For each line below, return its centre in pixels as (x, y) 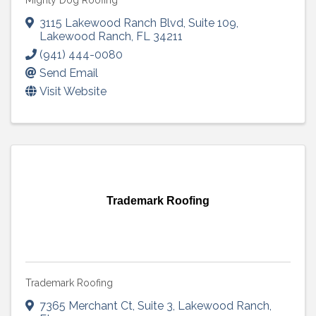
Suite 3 (155, 305)
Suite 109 (212, 23)
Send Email (69, 73)
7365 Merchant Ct (86, 305)
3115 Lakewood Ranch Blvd (111, 23)
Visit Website (73, 91)
